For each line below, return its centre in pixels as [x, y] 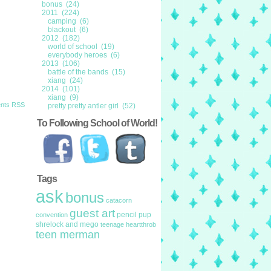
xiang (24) [65, 80]
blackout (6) [68, 30]
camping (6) [68, 21]
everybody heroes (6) [84, 55]
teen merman [68, 235]
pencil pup [134, 215]
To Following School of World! [97, 123]
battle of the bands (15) [87, 72]
